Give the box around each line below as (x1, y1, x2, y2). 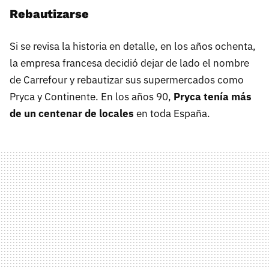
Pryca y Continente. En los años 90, (10, 89, 174, 103)
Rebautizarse (10, 6, 89, 21)
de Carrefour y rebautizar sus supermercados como (10, 73, 244, 86)
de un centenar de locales (10, 106, 134, 120)
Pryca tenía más (174, 89, 252, 103)
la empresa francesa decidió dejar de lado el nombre (10, 56, 249, 70)
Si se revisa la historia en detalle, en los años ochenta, (10, 39, 256, 53)
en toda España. (134, 106, 210, 120)
